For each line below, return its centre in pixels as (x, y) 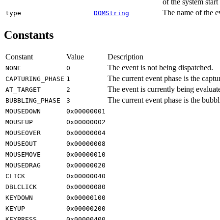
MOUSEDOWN (23, 111)
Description (125, 57)
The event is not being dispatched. (160, 68)
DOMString (111, 13)
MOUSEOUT (21, 144)
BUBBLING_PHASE (33, 101)
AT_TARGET (23, 90)
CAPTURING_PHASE (35, 79)
